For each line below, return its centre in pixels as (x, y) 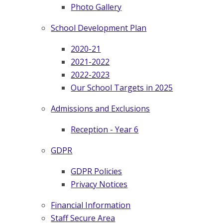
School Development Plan (99, 28)
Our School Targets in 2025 (122, 87)
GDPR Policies (97, 171)
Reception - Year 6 (105, 129)
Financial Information (91, 205)
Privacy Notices (99, 184)
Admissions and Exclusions (101, 108)
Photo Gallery (96, 7)
